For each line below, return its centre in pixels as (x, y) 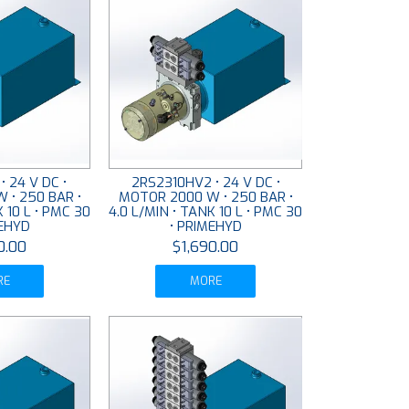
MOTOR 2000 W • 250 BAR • (205, 198)
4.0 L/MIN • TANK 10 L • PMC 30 (206, 212)
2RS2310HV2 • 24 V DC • (205, 183)
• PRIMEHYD (205, 227)
